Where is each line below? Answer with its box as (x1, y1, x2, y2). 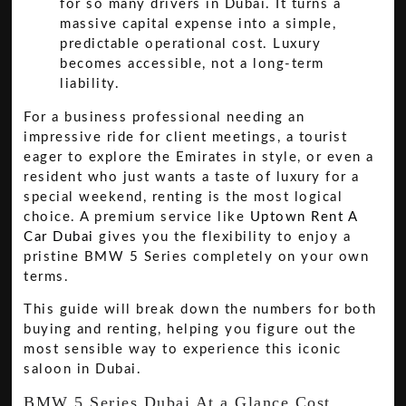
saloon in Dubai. (24, 362, 142, 377)
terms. (24, 269, 70, 284)
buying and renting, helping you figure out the (24, 323, 357, 337)
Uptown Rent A (249, 209, 358, 224)
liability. (60, 76, 121, 91)
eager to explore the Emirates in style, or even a (24, 150, 374, 164)
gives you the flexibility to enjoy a (93, 229, 352, 244)
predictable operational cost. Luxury (60, 36, 322, 51)
